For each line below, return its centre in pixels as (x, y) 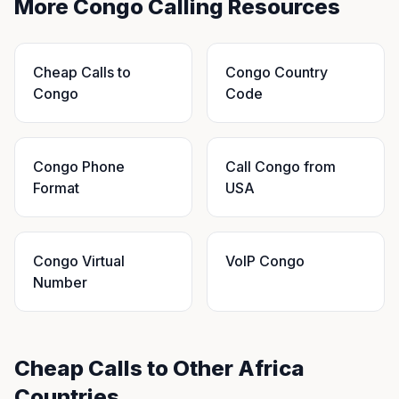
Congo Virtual (79, 261)
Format (56, 188)
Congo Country (277, 72)
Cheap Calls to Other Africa (159, 368)
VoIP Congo (265, 261)
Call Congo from (281, 167)
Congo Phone (79, 167)
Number (60, 282)
